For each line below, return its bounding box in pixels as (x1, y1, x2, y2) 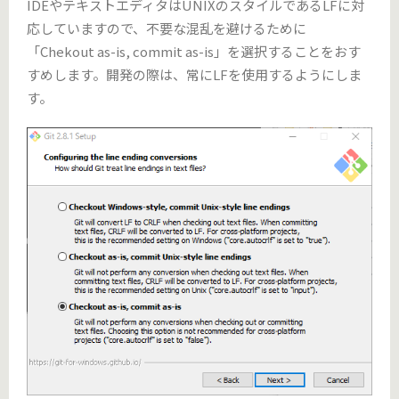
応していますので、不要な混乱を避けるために (27, 18, 306, 37)
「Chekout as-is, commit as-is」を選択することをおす (27, 41, 361, 61)
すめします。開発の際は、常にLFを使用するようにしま (27, 64, 362, 84)
